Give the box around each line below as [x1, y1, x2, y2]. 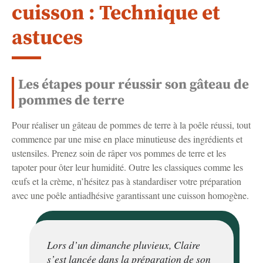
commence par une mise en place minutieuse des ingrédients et [12, 132, 242, 145]
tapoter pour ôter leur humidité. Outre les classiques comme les [12, 160, 243, 173]
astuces [12, 25, 83, 51]
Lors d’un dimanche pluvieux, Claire [47, 237, 200, 252]
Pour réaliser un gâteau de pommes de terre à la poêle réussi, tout [12, 118, 251, 131]
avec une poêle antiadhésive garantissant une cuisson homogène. [12, 188, 249, 201]
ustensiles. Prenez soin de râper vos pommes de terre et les [12, 146, 226, 159]
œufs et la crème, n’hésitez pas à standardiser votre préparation [12, 174, 241, 187]
